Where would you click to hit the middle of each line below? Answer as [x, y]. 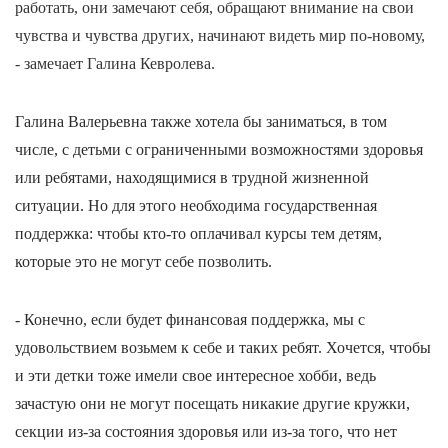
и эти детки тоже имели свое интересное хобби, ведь [195, 375]
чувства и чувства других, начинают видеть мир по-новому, [220, 35]
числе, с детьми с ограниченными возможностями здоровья [219, 149]
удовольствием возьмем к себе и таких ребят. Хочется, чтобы [223, 347]
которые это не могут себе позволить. [143, 261]
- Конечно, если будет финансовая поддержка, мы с [190, 319]
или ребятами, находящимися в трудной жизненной [192, 177]
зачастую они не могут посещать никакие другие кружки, [212, 403]
